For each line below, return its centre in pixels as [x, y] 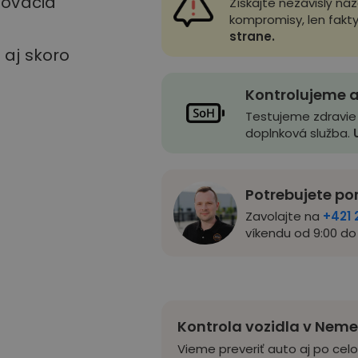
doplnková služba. [299, 133]
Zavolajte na [282, 216]
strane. [252, 36]
